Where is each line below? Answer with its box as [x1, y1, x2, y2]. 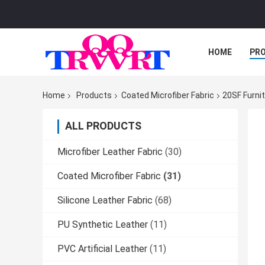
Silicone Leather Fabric [57, 195, 153, 206]
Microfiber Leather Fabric [57, 146, 163, 158]
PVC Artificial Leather [57, 243, 147, 255]
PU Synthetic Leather [57, 219, 148, 231]
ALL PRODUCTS [65, 119, 141, 132]
